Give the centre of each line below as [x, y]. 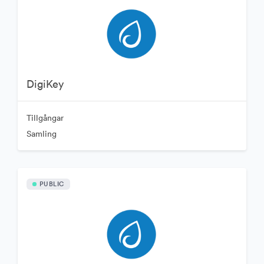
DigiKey [45, 84]
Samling [41, 133]
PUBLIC [52, 184]
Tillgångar [45, 118]
